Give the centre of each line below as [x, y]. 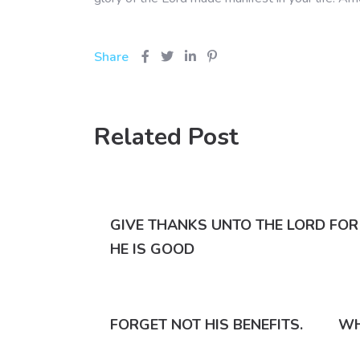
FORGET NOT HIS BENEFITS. [207, 325]
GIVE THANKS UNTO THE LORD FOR [234, 225]
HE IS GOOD [152, 250]
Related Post [166, 137]
